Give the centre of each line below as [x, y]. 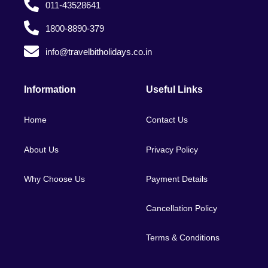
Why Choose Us [54, 179]
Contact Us [167, 120]
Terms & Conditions [183, 238]
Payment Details [177, 179]
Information [50, 90]
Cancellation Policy [182, 208]
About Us [41, 149]
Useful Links [174, 90]
